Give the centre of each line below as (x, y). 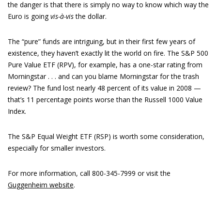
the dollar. (90, 16)
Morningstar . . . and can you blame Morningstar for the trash (103, 76)
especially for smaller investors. (57, 148)
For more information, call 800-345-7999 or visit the (89, 173)
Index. (17, 111)
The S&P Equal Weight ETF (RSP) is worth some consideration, (106, 136)
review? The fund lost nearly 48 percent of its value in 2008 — (104, 88)
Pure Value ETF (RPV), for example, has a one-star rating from (105, 65)
